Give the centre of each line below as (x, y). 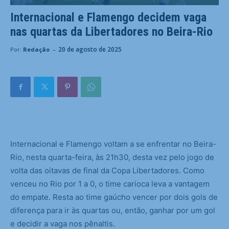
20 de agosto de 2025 (90, 50)
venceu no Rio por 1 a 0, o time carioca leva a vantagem (110, 184)
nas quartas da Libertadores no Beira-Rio (111, 32)
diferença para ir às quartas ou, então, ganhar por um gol (113, 211)
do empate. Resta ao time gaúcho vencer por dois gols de (114, 197)
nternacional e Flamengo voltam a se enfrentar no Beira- (114, 144)
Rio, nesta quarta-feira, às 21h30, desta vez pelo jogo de (112, 157)
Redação (36, 50)
